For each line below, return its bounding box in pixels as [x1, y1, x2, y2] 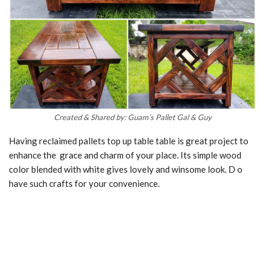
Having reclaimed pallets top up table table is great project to [9, 135, 248, 147]
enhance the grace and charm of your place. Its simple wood [9, 150, 241, 161]
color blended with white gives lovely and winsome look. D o [9, 164, 243, 175]
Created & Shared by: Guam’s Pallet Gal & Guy [53, 112, 212, 122]
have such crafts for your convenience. [9, 178, 160, 189]
